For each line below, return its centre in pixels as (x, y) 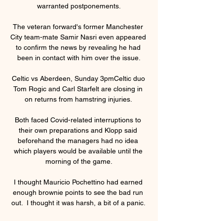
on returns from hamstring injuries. (79, 99)
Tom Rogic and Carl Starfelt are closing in (78, 89)
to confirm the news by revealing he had (78, 47)
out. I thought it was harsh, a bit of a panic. (79, 203)
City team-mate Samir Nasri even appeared (78, 37)
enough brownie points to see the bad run (78, 192)
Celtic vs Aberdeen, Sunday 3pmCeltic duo (78, 78)
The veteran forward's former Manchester (78, 26)
